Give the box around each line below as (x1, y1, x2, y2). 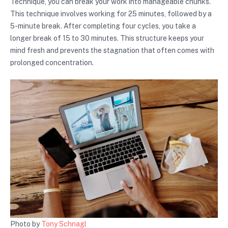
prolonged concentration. (10, 58, 94, 67)
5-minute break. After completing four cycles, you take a (10, 21, 196, 30)
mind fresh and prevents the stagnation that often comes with (10, 46, 214, 54)
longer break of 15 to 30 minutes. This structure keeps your (10, 34, 204, 42)
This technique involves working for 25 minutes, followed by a (10, 9, 212, 18)
